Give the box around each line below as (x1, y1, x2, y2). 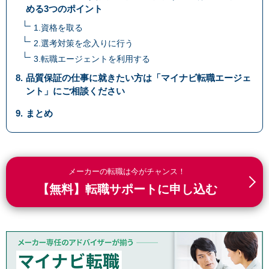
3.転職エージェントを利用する (34, 54, 150, 64)
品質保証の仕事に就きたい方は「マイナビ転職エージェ (26, 73, 252, 83)
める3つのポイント (26, 4, 103, 14)
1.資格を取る (34, 23, 83, 33)
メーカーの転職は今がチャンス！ (68, 167, 186, 177)
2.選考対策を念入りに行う (34, 38, 133, 49)
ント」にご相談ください (26, 86, 125, 97)
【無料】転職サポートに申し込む (37, 183, 217, 196)
